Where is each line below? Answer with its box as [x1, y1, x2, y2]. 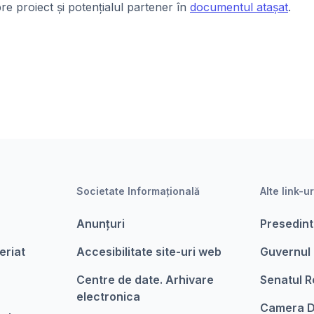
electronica [76, 289, 140, 303]
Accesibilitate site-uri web [76, 245, 221, 259]
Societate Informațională [76, 185, 200, 197]
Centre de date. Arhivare [76, 273, 214, 287]
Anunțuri [76, 217, 125, 231]
